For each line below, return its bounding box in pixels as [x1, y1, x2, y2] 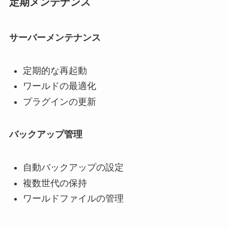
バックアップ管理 [9, 129, 82, 140]
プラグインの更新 [22, 96, 96, 107]
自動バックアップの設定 [22, 162, 124, 173]
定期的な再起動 [22, 65, 87, 76]
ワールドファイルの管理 [22, 193, 124, 204]
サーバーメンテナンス [9, 32, 101, 43]
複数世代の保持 [22, 178, 87, 188]
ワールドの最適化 [22, 81, 96, 92]
